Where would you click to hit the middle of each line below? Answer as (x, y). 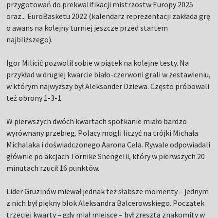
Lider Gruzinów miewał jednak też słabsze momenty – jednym (108, 191)
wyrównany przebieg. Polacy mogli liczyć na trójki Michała (102, 133)
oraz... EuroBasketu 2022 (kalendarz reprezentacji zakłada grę (109, 16)
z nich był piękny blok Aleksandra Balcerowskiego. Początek (106, 203)
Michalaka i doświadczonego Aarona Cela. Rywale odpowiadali (109, 145)
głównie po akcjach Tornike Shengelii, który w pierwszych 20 (106, 156)
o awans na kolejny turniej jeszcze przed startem (87, 28)
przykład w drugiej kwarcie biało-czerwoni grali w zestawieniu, (109, 75)
